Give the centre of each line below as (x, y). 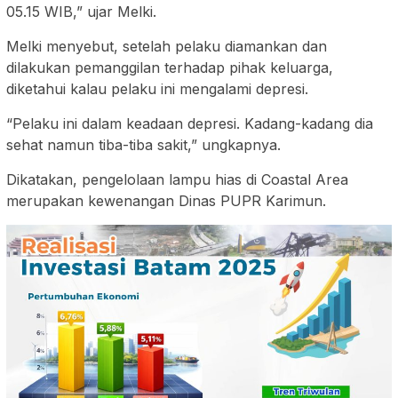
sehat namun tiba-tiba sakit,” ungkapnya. (143, 145)
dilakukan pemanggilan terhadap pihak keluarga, (170, 68)
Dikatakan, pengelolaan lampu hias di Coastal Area (177, 180)
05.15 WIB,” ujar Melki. (81, 12)
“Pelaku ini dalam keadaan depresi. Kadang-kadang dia (190, 124)
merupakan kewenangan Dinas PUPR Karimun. (166, 201)
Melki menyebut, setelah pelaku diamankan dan (167, 47)
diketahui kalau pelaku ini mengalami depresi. (157, 89)
